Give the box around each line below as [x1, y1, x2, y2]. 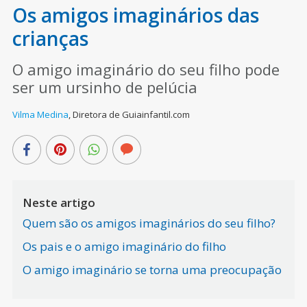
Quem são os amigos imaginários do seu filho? [22, 214, 275, 231]
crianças [12, 25, 88, 51]
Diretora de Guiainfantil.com [72, 108, 190, 121]
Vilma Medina [12, 108, 69, 121]
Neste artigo [22, 194, 95, 210]
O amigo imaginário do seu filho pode [12, 58, 280, 79]
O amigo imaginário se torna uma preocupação [22, 261, 282, 278]
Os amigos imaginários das [12, 1, 259, 28]
